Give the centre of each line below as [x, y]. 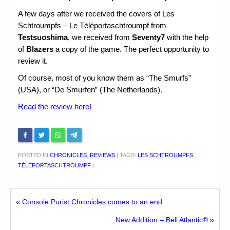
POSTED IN [34, 155]
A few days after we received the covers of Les [96, 14]
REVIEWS [102, 155]
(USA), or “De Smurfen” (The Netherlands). [90, 90]
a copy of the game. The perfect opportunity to [131, 49]
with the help [188, 37]
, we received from [100, 37]
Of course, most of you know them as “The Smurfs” [104, 78]
